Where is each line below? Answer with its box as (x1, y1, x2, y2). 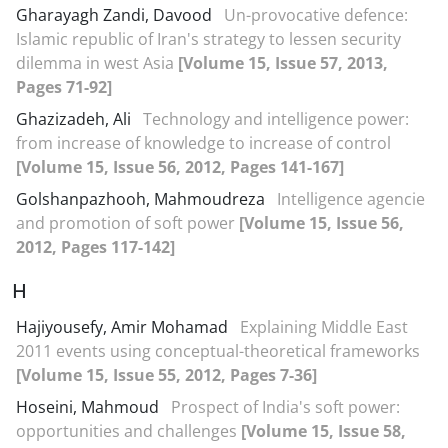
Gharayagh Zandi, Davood (16, 4, 216, 26)
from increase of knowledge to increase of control (16, 132, 391, 154)
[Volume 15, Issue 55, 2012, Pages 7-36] (16, 364, 317, 386)
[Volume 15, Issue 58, (241, 420, 406, 442)
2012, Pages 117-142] (16, 236, 175, 258)
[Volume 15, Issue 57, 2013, (178, 52, 388, 74)
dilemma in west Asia (16, 52, 178, 74)
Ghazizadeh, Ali (16, 108, 135, 130)
